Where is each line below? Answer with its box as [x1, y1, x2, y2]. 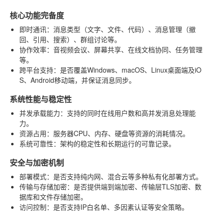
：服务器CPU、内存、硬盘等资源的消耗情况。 [46, 128, 189, 138]
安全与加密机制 [10, 157, 64, 168]
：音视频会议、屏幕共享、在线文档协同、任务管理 [46, 45, 202, 54]
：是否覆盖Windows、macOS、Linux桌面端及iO [53, 65, 201, 75]
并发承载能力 [19, 108, 60, 118]
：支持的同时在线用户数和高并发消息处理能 [60, 108, 196, 118]
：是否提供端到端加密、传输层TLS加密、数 [67, 182, 201, 191]
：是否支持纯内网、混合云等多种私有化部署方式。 [46, 171, 202, 181]
